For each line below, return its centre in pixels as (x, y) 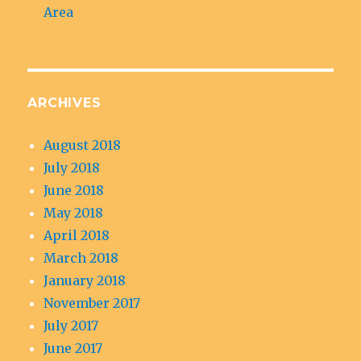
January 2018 (85, 280)
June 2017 (73, 348)
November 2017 (92, 303)
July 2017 (71, 326)
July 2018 (72, 168)
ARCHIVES (64, 103)
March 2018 (81, 258)
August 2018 (83, 145)
